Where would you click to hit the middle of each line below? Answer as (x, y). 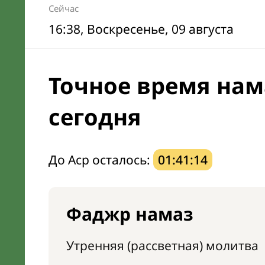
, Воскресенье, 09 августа (157, 29)
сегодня (95, 117)
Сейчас (64, 8)
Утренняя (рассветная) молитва (162, 245)
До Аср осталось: (101, 160)
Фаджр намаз (130, 214)
